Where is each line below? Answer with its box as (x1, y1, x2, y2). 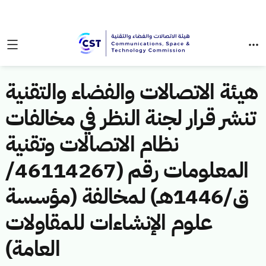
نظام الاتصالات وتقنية (5, 128, 179, 160)
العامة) (5, 233, 60, 265)
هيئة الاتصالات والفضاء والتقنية (5, 76, 258, 108)
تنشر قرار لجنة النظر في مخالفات (5, 102, 256, 134)
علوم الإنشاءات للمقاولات (5, 207, 213, 239)
